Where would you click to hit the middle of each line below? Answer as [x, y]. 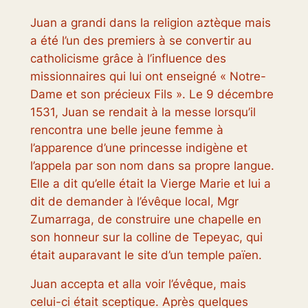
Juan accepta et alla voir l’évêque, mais [138, 284]
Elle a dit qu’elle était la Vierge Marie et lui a [150, 183]
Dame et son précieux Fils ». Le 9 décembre [152, 94]
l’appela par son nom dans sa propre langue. [152, 165]
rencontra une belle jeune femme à [126, 130]
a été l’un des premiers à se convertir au [141, 40]
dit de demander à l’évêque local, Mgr [134, 201]
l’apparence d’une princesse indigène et [139, 147]
